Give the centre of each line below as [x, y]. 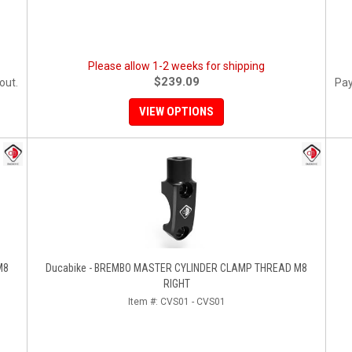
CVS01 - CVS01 [192, 302]
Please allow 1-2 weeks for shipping [176, 66]
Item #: [144, 302]
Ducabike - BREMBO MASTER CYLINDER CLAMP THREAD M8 [176, 268]
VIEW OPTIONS [176, 112]
